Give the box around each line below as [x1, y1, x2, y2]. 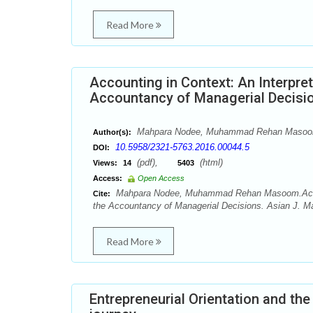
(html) [197, 157, 223, 168]
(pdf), [134, 157, 177, 168]
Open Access [138, 174, 184, 182]
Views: [93, 159, 117, 167]
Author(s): [93, 128, 131, 136]
